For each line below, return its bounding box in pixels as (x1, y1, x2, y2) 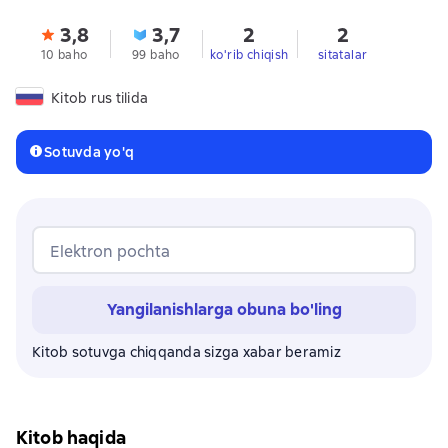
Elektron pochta (50, 240, 170, 262)
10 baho (40, 46, 88, 63)
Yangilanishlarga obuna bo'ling (106, 298, 342, 320)
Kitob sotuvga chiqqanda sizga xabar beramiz (32, 342, 341, 361)
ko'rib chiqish (210, 46, 289, 63)
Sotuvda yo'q (44, 142, 134, 161)
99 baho (132, 46, 180, 63)
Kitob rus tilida (51, 88, 148, 107)
